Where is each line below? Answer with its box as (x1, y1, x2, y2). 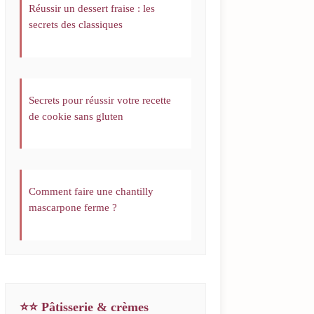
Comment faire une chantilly (29, 186, 154, 198)
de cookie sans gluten (29, 110, 124, 122)
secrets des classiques (29, 19, 123, 31)
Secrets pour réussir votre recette (29, 94, 172, 106)
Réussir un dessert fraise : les (29, 3, 156, 15)
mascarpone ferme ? (29, 202, 118, 214)
